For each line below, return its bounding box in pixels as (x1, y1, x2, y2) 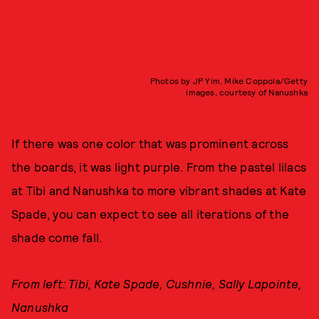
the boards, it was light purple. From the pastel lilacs (11, 159, 307, 174)
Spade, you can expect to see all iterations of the (11, 206, 290, 221)
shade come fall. (11, 230, 103, 245)
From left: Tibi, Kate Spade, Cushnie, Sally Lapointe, (11, 276, 302, 291)
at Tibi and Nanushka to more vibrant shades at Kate (11, 183, 307, 198)
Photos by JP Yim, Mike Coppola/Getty (150, 75, 308, 86)
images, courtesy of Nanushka (186, 87, 308, 98)
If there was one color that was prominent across (11, 136, 289, 151)
